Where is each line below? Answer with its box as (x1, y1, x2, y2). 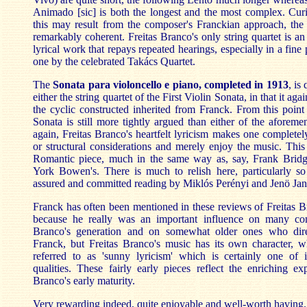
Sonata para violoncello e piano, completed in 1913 (53, 79, 288, 90)
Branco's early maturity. (33, 275, 135, 286)
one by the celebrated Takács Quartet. (33, 56, 195, 67)
